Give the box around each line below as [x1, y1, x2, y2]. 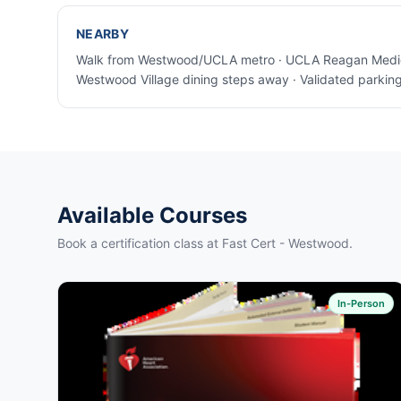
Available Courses [57, 202, 247, 228]
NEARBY [76, 26, 130, 41]
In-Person [337, 297, 386, 310]
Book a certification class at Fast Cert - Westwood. [57, 235, 353, 251]
